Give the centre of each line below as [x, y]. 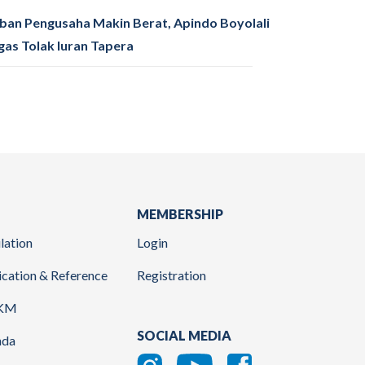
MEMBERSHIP [180, 213]
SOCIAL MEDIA [184, 335]
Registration [172, 275]
